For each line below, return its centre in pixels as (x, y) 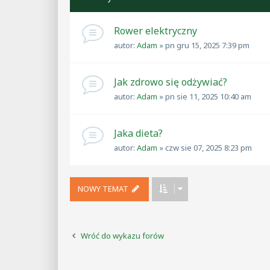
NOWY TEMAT (103, 188)
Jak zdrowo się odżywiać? (171, 82)
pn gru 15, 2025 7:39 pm (207, 45)
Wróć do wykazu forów (122, 235)
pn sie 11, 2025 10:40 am (208, 96)
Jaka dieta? (138, 133)
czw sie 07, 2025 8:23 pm (209, 147)
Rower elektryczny (155, 31)
